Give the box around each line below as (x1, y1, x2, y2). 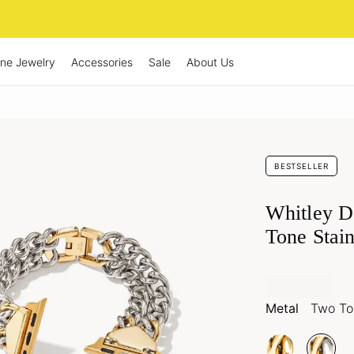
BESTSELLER (274, 161, 329, 171)
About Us (186, 55, 234, 69)
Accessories (71, 55, 133, 69)
